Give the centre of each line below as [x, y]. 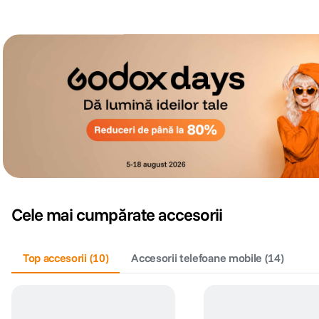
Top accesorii [55, 258]
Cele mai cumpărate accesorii [117, 215]
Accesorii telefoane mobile [197, 258]
